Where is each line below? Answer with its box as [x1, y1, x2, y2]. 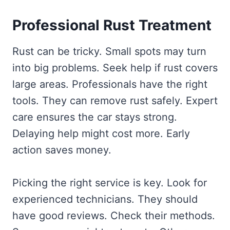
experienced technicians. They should [12, 193, 198, 205]
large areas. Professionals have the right [12, 78, 207, 90]
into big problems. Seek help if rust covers [12, 61, 218, 74]
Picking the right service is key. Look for [12, 176, 207, 189]
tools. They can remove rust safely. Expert [12, 94, 218, 107]
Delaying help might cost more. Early [12, 127, 190, 140]
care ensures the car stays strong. [12, 110, 177, 123]
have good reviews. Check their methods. [12, 209, 215, 222]
